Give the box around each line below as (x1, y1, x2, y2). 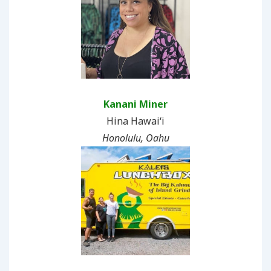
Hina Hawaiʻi (106, 114, 165, 128)
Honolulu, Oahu (102, 131, 169, 145)
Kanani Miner (103, 97, 168, 111)
